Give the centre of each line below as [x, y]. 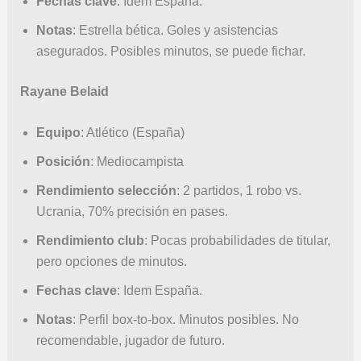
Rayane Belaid [64, 91]
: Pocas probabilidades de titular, [237, 241]
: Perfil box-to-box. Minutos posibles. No [185, 320]
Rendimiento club [90, 241]
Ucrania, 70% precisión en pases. [132, 212]
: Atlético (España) [132, 133]
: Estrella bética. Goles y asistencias [175, 30]
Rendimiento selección [106, 191]
